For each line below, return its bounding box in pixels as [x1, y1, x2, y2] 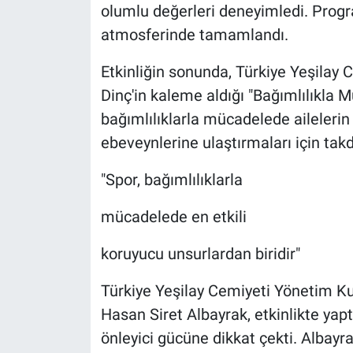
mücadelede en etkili [100, 207, 247, 227]
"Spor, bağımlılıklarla [100, 170, 243, 190]
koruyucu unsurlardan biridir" [100, 244, 300, 264]
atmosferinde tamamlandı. [100, 25, 288, 45]
